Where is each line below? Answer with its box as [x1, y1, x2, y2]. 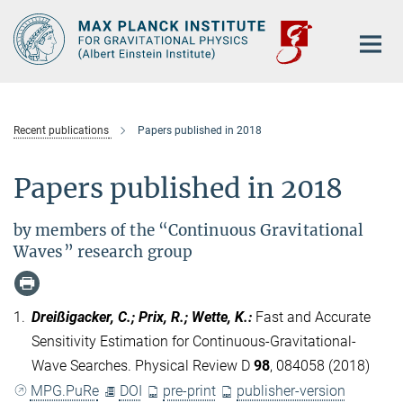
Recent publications [13, 124, 109, 138]
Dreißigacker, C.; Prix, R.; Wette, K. [31, 308, 248, 326]
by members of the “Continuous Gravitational [13, 220, 364, 241]
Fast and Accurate [255, 308, 371, 326]
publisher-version [237, 382, 346, 400]
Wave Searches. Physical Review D [31, 356, 254, 374]
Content [4, 32, 54, 49]
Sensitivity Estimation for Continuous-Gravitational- [31, 332, 356, 350]
